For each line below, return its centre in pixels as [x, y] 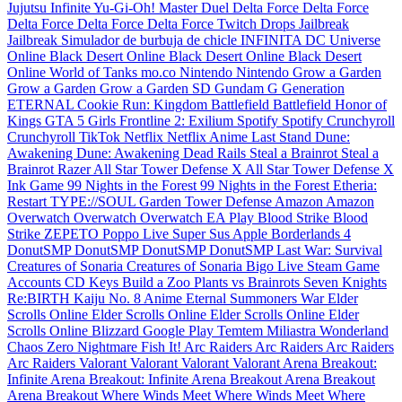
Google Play [180, 331]
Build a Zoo [158, 282]
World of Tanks [95, 72]
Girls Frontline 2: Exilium [162, 121]
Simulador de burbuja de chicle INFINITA [183, 40]
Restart [29, 201]
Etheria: [355, 185]
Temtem [242, 331]
